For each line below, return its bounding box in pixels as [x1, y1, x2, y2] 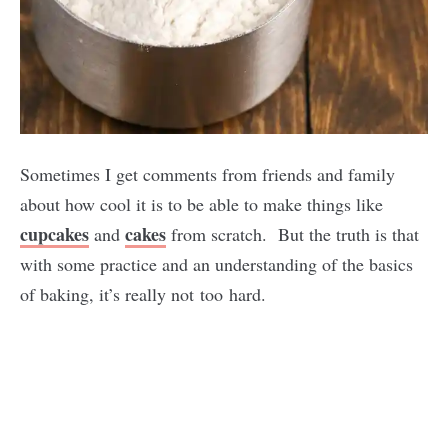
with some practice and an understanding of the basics [20, 252, 413, 276]
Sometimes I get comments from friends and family [20, 162, 395, 186]
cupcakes [20, 221, 89, 247]
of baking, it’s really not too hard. [20, 282, 266, 306]
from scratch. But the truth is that [166, 222, 419, 246]
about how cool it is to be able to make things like [20, 192, 383, 216]
